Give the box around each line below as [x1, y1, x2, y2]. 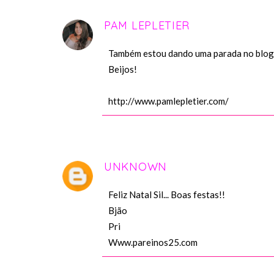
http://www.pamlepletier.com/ [108, 95, 229, 107]
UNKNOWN [104, 160, 167, 174]
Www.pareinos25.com [108, 237, 198, 248]
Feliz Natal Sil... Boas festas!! [108, 189, 225, 201]
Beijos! [108, 64, 137, 75]
